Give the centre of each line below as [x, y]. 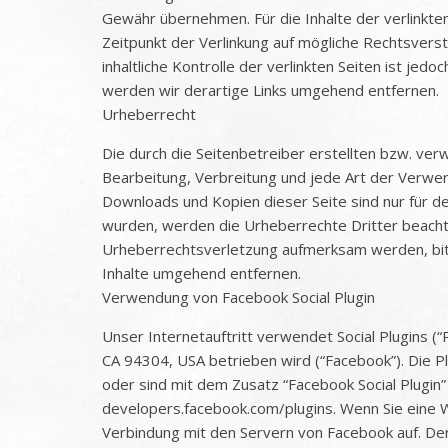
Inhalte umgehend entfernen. [201, 273]
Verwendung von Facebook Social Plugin [238, 297]
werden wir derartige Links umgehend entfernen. [270, 90]
